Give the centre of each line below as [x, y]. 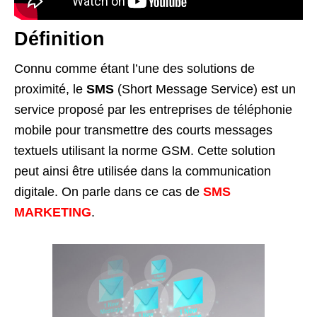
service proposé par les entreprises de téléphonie [153, 109]
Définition [59, 39]
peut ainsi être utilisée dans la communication [143, 171]
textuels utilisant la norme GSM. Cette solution [145, 150]
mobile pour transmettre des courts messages [143, 130]
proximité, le [50, 89]
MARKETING [53, 212]
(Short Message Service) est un [205, 89]
